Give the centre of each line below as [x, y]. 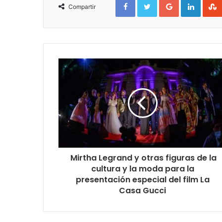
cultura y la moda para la [142, 168]
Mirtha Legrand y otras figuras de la [142, 158]
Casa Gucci [142, 190]
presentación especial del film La [142, 179]
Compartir [82, 6]
